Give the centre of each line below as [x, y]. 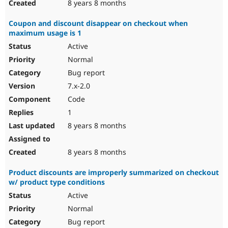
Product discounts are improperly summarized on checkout [114, 173]
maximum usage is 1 [45, 33]
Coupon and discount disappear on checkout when [98, 23]
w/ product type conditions [57, 182]
